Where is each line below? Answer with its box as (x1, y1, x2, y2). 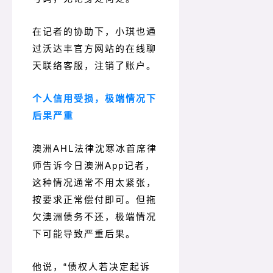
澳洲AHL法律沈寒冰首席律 (32, 143, 157, 154)
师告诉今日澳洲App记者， (32, 160, 155, 171)
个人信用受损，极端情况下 (32, 93, 157, 104)
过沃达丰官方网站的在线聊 (32, 43, 157, 54)
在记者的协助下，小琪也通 (32, 26, 157, 37)
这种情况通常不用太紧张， (32, 177, 157, 188)
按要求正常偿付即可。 (32, 194, 136, 205)
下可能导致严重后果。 (32, 229, 136, 239)
